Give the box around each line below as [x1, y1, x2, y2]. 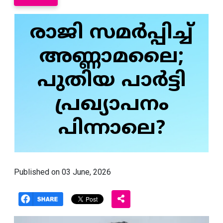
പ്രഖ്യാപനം [54, 93, 169, 118]
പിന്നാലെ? [58, 116, 165, 142]
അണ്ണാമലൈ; [39, 45, 184, 70]
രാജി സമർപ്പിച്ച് [30, 21, 193, 46]
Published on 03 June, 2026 [14, 167, 111, 177]
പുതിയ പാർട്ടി [37, 69, 186, 94]
